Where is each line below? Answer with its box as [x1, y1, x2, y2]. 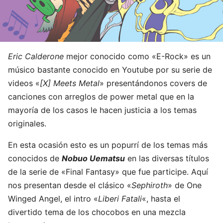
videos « [8, 78, 40, 88]
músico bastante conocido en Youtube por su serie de [8, 64, 212, 75]
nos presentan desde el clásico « [8, 180, 131, 190]
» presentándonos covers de [100, 78, 207, 88]
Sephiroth [131, 180, 168, 190]
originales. [8, 118, 46, 128]
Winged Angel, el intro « [8, 193, 98, 204]
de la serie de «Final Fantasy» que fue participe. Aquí [8, 166, 208, 177]
